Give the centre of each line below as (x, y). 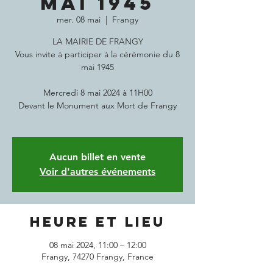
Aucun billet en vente (97, 157)
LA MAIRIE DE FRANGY (97, 41)
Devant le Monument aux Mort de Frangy (97, 105)
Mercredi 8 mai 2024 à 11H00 (97, 93)
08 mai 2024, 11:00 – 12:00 (97, 245)
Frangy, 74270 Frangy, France (97, 257)
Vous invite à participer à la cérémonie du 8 (97, 54)
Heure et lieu (97, 222)
